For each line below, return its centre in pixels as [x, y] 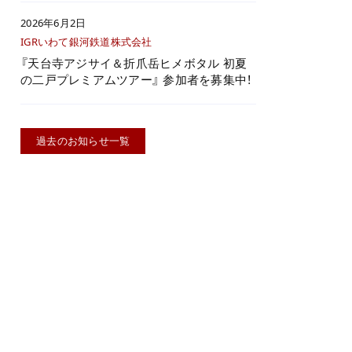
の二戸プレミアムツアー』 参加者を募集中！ [136, 79]
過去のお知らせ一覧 [83, 141]
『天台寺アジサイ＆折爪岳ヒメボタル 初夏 [134, 63]
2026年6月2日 [53, 23]
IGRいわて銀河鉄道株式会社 [86, 42]
